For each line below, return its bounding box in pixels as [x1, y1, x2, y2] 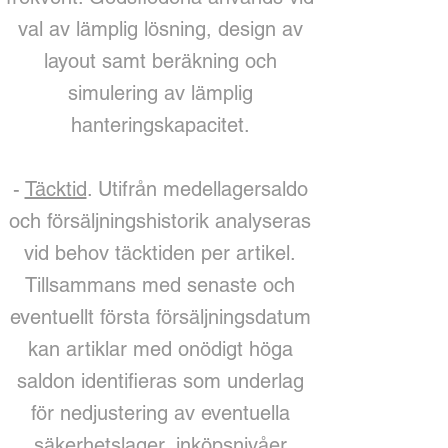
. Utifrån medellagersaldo [86, 177, 308, 201]
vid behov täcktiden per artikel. [24, 241, 296, 265]
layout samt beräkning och [43, 49, 277, 73]
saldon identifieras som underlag [16, 369, 304, 393]
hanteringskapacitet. [70, 113, 250, 137]
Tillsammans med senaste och [25, 273, 295, 297]
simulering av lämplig [67, 81, 253, 105]
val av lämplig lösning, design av [17, 17, 303, 41]
